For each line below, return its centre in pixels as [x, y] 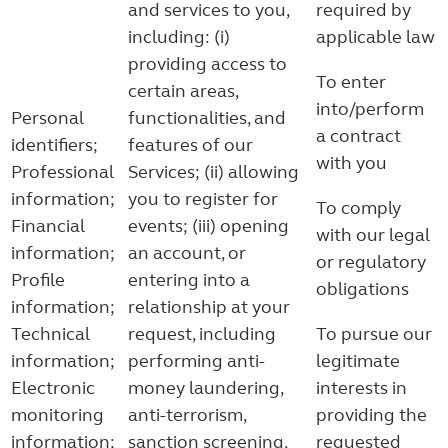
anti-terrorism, [187, 415]
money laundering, [205, 388]
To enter [351, 82]
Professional [62, 172]
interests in [361, 388]
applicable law [375, 37]
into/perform [370, 109]
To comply [358, 208]
